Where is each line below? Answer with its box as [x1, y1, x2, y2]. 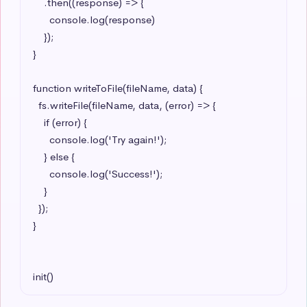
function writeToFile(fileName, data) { [33, 81, 203, 95]
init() [33, 269, 53, 283]
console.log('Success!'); [33, 167, 49, 180]
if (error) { [33, 115, 44, 129]
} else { [33, 149, 44, 163]
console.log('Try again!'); [33, 132, 49, 146]
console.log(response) [33, 12, 49, 26]
